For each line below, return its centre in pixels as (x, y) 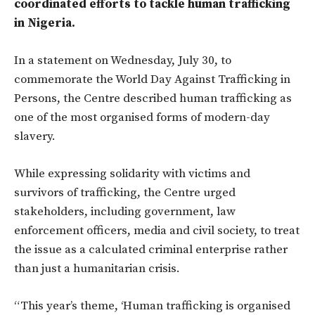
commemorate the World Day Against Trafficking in (152, 80)
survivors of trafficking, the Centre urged (125, 193)
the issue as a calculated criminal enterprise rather (151, 250)
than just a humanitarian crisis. (97, 269)
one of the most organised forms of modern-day (142, 118)
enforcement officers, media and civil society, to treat (157, 231)
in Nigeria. (45, 24)
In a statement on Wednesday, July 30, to (123, 61)
